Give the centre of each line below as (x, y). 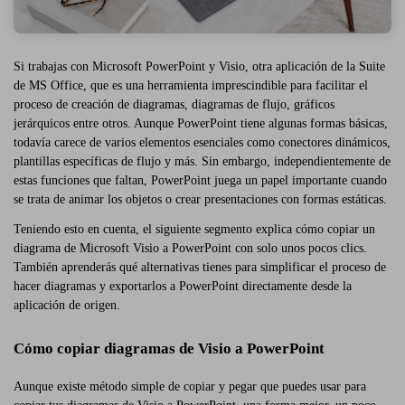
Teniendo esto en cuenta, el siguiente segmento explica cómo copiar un (194, 230)
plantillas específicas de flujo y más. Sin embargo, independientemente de (202, 161)
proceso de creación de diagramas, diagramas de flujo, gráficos (174, 104)
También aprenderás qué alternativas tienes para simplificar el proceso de (200, 268)
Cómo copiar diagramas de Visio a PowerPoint (169, 348)
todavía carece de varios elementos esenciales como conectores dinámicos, (202, 142)
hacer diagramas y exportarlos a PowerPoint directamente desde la (183, 287)
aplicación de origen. (67, 306)
